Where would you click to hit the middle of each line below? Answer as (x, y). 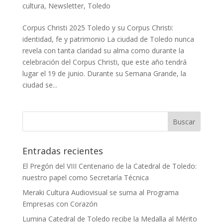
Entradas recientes (62, 151)
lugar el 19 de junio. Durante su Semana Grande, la (104, 74)
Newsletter (66, 6)
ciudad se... (40, 85)
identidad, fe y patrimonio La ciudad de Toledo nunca (108, 39)
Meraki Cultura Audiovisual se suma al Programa (100, 193)
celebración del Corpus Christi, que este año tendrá (104, 62)
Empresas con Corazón (60, 204)
